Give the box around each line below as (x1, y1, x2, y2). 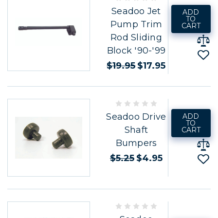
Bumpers (115, 137, 157, 148)
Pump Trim (110, 18, 163, 30)
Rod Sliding (110, 32, 162, 43)
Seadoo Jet (111, 5, 161, 17)
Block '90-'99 (107, 45, 166, 56)
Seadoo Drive (106, 111, 166, 122)
